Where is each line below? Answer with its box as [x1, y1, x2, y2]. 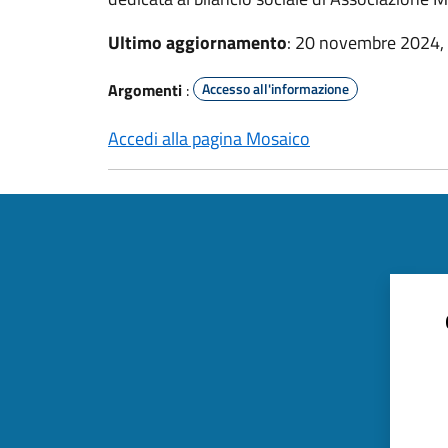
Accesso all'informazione [202, 78, 349, 99]
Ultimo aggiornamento [108, 29, 287, 56]
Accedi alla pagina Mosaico [108, 125, 310, 152]
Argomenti [108, 78, 182, 102]
